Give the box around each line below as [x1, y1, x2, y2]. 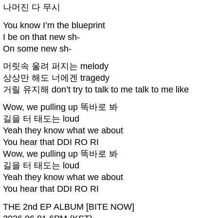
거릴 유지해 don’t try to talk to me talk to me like [3, 85, 189, 95]
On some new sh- [3, 43, 72, 54]
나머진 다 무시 [3, 2, 60, 13]
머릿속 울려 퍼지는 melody [3, 61, 109, 72]
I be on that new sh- [3, 32, 80, 42]
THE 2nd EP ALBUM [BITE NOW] [3, 201, 134, 212]
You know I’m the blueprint [3, 20, 105, 30]
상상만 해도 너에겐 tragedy [3, 73, 109, 83]
